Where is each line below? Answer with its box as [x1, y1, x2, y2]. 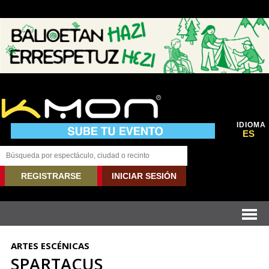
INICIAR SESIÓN [112, 171, 177, 181]
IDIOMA [236, 121, 266, 129]
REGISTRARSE [21, 171, 81, 181]
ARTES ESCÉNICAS [10, 240, 89, 252]
